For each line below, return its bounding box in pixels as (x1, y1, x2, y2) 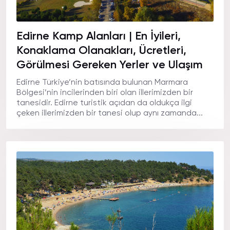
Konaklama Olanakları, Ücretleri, (16, 45, 186, 56)
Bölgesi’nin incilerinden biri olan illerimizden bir (16, 89, 193, 97)
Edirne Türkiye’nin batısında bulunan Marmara (16, 79, 188, 87)
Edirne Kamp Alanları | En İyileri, (16, 31, 181, 42)
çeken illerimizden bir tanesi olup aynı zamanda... (16, 109, 203, 118)
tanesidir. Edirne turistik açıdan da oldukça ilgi (16, 99, 192, 107)
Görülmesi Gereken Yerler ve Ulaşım (16, 60, 203, 71)
